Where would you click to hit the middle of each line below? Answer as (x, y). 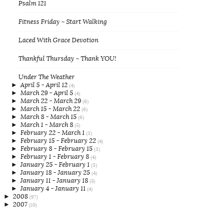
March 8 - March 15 (49, 117)
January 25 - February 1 (56, 165)
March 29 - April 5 (48, 93)
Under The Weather (47, 77)
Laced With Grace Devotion (58, 40)
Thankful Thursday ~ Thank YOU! (67, 59)
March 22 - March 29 (52, 101)
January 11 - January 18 (55, 181)
